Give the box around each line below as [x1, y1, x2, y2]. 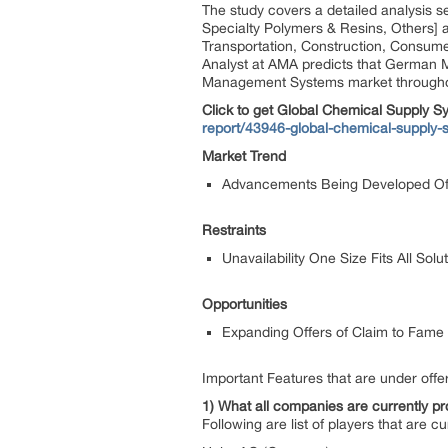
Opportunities [202, 296, 287, 312]
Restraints [202, 222, 266, 238]
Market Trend [202, 148, 286, 164]
